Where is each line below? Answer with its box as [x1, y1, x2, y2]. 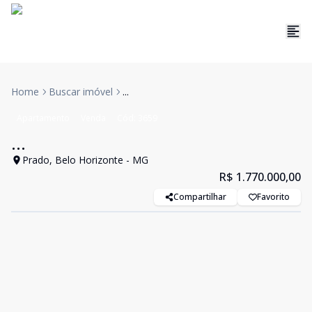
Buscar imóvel [49, 85, 113, 98]
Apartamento [17, 112, 70, 124]
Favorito [257, 191, 290, 203]
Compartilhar [173, 191, 226, 203]
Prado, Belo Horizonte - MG [22, 153, 148, 166]
